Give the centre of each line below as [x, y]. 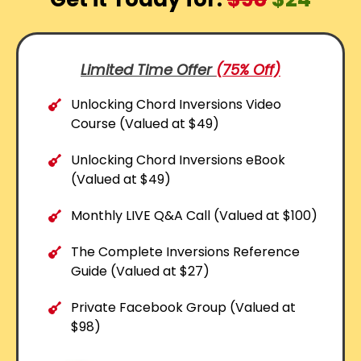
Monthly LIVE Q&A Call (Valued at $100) [194, 215]
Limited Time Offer [148, 69]
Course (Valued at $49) [145, 123]
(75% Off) [248, 69]
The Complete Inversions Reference [185, 251]
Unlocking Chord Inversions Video [176, 104]
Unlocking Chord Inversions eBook [178, 160]
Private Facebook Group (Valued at [183, 307]
